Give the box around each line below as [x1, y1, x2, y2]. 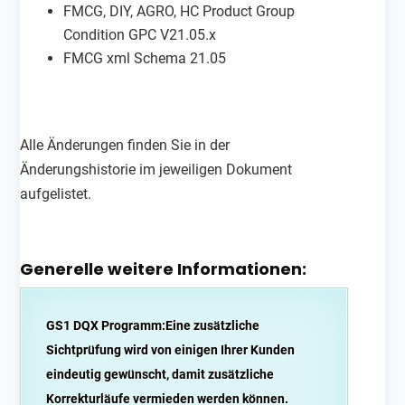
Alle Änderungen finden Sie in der [20, 136, 231, 154]
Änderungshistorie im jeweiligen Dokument [20, 160, 293, 178]
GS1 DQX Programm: [46, 317, 166, 333]
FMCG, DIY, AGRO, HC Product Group [63, 2, 296, 20]
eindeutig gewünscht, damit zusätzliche [46, 366, 275, 381]
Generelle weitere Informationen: [20, 257, 307, 280]
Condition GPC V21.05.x [63, 25, 217, 43]
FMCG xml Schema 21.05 [63, 49, 227, 67]
